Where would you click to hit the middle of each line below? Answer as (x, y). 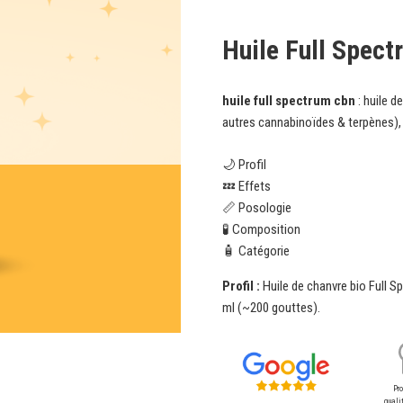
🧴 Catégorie (256, 251)
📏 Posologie (257, 207)
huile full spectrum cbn (289, 101)
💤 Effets (247, 186)
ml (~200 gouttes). (272, 307)
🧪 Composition (262, 229)
